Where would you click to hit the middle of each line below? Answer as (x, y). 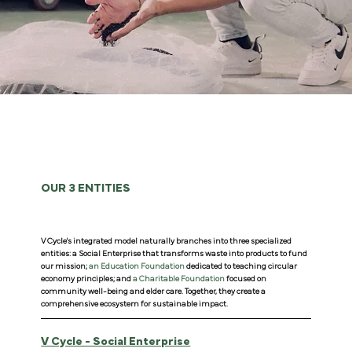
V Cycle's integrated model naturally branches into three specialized (166, 242)
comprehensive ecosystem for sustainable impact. (134, 304)
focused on (245, 279)
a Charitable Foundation (178, 279)
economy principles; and (86, 279)
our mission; (64, 267)
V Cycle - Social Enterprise (116, 342)
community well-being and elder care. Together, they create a (153, 292)
